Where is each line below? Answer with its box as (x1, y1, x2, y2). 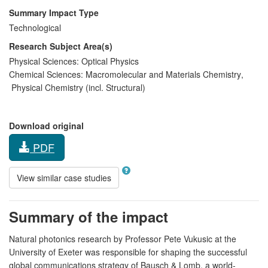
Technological (9, 21, 61, 33)
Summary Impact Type (9, 6, 99, 19)
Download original (9, 119, 84, 132)
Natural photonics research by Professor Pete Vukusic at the (9, 232, 236, 245)
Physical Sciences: (9, 54, 79, 67)
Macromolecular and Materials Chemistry (83, 68, 241, 80)
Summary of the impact (9, 206, 168, 227)
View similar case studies (17, 171, 111, 184)
